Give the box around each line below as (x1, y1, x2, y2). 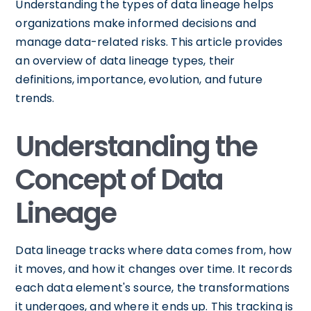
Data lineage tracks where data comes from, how (15, 242, 292, 258)
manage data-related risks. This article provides (15, 33, 283, 50)
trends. (15, 90, 55, 106)
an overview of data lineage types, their (15, 52, 235, 69)
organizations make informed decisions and (15, 15, 257, 31)
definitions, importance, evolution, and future (15, 71, 263, 87)
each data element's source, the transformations (15, 279, 290, 296)
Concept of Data (15, 160, 224, 199)
